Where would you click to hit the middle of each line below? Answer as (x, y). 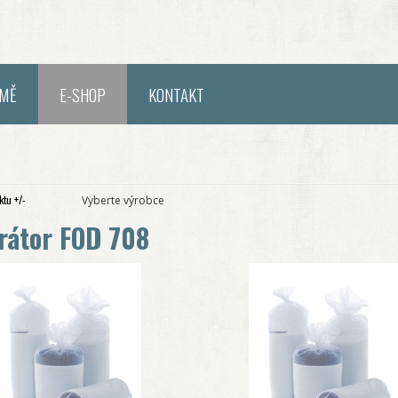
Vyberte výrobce (123, 200)
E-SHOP (83, 94)
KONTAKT (176, 94)
